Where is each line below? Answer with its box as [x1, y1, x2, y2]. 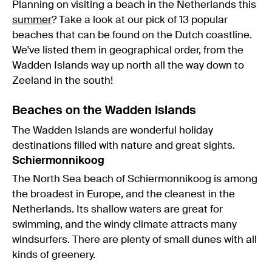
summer [12, 15, 52, 25]
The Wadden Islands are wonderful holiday [12, 125, 213, 136]
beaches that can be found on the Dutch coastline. [12, 30, 252, 41]
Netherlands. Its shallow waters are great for [12, 204, 223, 215]
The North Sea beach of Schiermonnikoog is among [12, 174, 257, 185]
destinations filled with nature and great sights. [12, 140, 235, 151]
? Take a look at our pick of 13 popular [52, 15, 228, 25]
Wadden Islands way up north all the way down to [12, 60, 244, 71]
